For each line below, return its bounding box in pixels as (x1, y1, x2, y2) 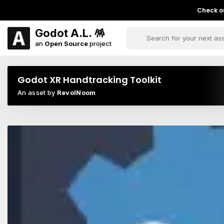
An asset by (17, 88, 57, 96)
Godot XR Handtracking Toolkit (17, 73, 161, 86)
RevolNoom (56, 88, 96, 96)
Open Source (44, 39, 88, 47)
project (88, 39, 111, 47)
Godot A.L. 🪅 (35, 26, 105, 39)
